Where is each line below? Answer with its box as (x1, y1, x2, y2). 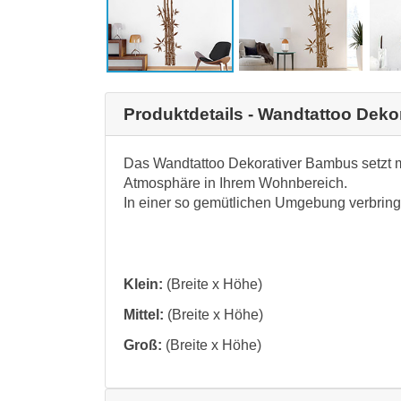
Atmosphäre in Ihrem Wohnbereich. (124, 175, 347, 191)
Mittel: (124, 306, 164, 322)
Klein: (124, 276, 163, 292)
